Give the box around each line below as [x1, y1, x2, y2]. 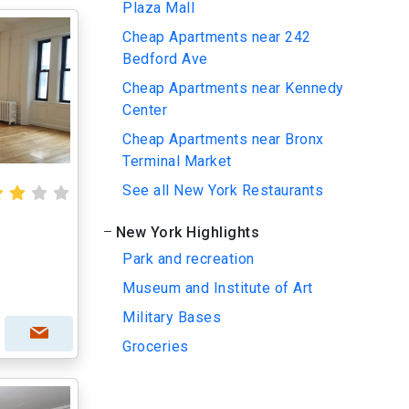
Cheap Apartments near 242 [122, 28, 311, 46]
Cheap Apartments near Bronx [122, 131, 324, 148]
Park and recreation [122, 250, 255, 267]
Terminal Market [122, 152, 232, 170]
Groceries [122, 338, 189, 355]
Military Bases [122, 309, 221, 326]
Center [122, 101, 167, 119]
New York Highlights [115, 224, 259, 241]
